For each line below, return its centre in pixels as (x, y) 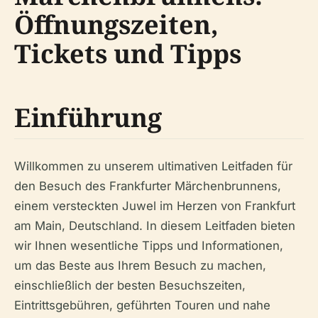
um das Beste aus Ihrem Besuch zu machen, (140, 265)
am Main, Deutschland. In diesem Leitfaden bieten (155, 226)
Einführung (88, 117)
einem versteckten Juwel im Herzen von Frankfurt (155, 206)
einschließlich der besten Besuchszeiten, (130, 285)
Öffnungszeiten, (116, 24)
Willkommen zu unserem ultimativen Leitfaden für (153, 166)
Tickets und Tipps (128, 54)
